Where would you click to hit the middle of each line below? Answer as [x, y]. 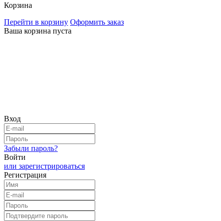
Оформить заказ [97, 22]
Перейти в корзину [36, 22]
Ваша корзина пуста [38, 31]
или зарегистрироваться [44, 166]
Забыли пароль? [31, 148]
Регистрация [25, 175]
